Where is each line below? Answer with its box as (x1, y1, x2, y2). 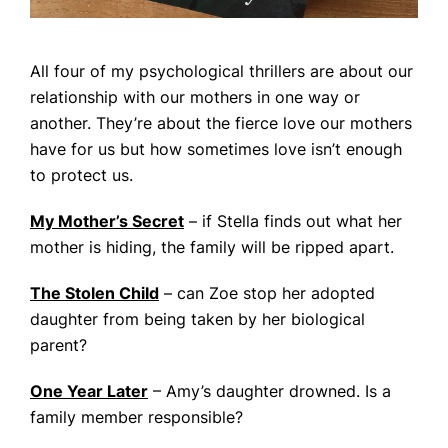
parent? (30, 335, 87, 355)
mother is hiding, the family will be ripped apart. (30, 237, 394, 257)
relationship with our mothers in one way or (30, 87, 360, 107)
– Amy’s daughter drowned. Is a (148, 381, 391, 401)
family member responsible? (30, 407, 243, 427)
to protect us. (30, 165, 133, 185)
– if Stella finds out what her (184, 211, 402, 231)
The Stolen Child (30, 283, 159, 303)
